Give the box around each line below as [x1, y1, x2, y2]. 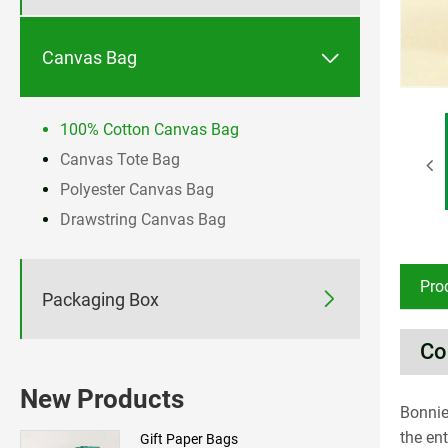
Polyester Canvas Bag [60, 180, 214, 200]
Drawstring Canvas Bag [60, 210, 226, 230]
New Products [20, 384, 184, 415]
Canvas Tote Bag [60, 150, 180, 170]
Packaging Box [42, 288, 159, 310]
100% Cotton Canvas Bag [60, 120, 239, 140]
